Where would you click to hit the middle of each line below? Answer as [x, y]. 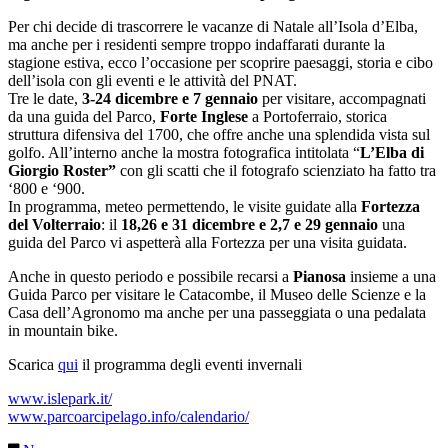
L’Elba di [392, 153]
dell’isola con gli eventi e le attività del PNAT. [152, 81]
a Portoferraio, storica [317, 117]
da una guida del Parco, [84, 117]
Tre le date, [45, 99]
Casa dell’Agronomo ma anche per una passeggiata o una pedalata [217, 313]
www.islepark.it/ [60, 399]
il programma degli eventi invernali [190, 365]
